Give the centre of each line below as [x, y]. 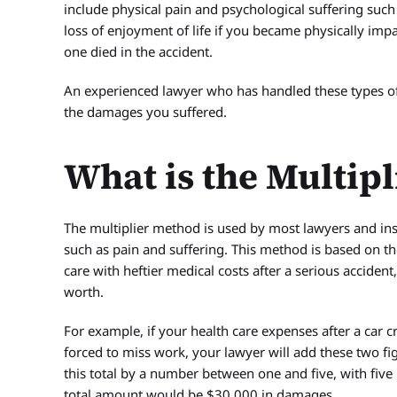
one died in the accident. [138, 51]
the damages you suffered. [145, 112]
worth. [84, 292]
